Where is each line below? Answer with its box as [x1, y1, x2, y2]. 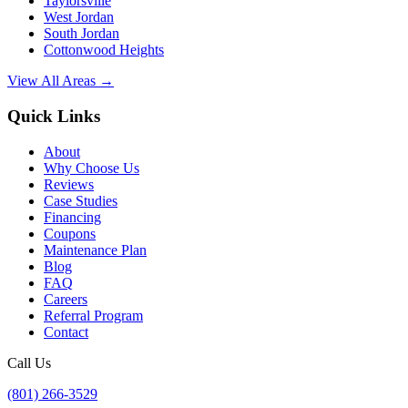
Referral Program [44, 307, 143, 323]
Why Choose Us [44, 159, 139, 176]
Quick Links [7, 107, 100, 127]
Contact [44, 323, 88, 340]
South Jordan [44, 25, 119, 42]
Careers [44, 291, 87, 307]
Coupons [44, 225, 96, 241]
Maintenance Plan [44, 241, 147, 258]
